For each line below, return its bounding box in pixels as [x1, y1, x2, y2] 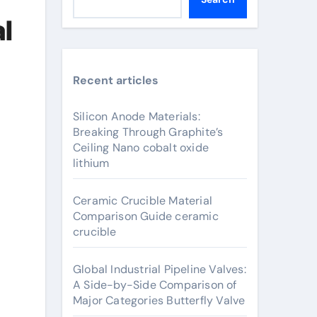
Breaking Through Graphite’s [73, 125, 224, 139]
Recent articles [73, 73, 158, 88]
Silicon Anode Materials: [73, 109, 200, 124]
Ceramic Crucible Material [73, 193, 212, 208]
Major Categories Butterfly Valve [73, 293, 246, 308]
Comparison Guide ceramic [73, 209, 219, 224]
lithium [73, 156, 110, 171]
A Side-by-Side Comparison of [73, 277, 237, 292]
